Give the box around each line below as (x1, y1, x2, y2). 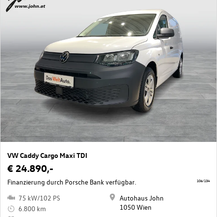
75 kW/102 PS (18, 193, 60, 202)
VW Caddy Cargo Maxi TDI (7, 150, 87, 160)
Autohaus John (120, 193, 164, 202)
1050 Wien (120, 202, 152, 212)
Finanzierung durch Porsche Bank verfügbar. (7, 177, 136, 186)
